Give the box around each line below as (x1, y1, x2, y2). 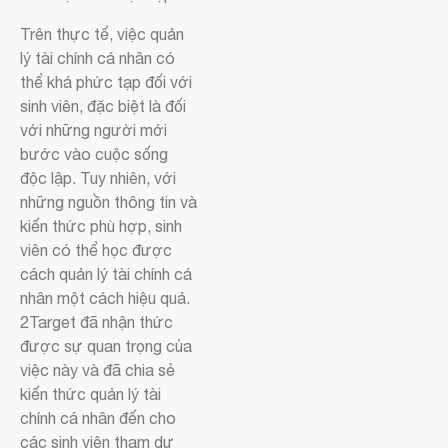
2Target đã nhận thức (20, 313, 173, 332)
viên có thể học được (20, 241, 172, 260)
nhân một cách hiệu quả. (20, 289, 190, 308)
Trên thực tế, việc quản (20, 25, 184, 44)
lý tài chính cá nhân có (20, 49, 175, 68)
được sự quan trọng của (20, 337, 192, 356)
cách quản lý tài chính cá (20, 265, 192, 284)
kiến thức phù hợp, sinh (20, 217, 182, 236)
